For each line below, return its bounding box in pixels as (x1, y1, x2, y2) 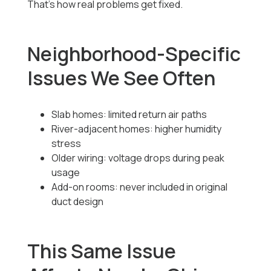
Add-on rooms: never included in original (51, 180, 228, 194)
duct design (51, 195, 104, 209)
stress (51, 137, 82, 151)
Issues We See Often (27, 65, 216, 92)
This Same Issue (27, 238, 177, 265)
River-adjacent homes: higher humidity (51, 122, 222, 136)
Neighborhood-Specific (27, 41, 241, 68)
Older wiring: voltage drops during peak (51, 151, 225, 165)
